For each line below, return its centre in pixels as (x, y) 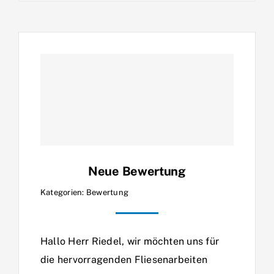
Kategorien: (63, 192)
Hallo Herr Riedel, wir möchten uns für (130, 241)
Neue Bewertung (137, 171)
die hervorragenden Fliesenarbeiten (124, 259)
